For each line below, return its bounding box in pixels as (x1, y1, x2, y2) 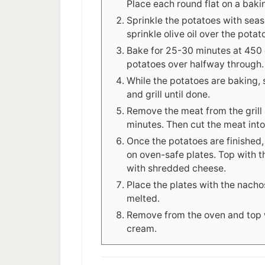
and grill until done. (127, 89, 210, 101)
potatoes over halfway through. (127, 59, 264, 70)
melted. (127, 193, 160, 205)
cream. (127, 223, 157, 235)
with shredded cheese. (127, 163, 226, 174)
